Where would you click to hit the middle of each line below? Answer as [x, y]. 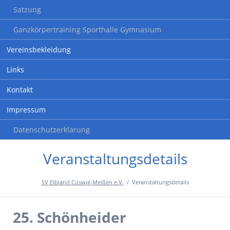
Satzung [27, 10]
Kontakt [20, 90]
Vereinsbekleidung [39, 50]
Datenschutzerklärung [51, 130]
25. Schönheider [69, 217]
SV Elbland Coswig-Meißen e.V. [82, 182]
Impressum [26, 110]
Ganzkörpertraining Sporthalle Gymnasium [87, 30]
